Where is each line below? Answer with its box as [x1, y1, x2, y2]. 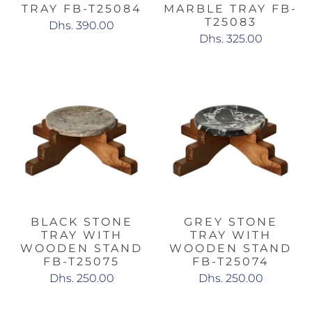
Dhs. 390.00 [49, 18, 114, 32]
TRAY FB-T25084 [21, 1, 142, 15]
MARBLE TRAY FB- [164, 1, 297, 15]
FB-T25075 [43, 254, 120, 268]
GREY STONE [183, 214, 278, 228]
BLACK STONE [30, 214, 133, 228]
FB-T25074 [192, 254, 270, 268]
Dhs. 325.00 [198, 31, 263, 45]
